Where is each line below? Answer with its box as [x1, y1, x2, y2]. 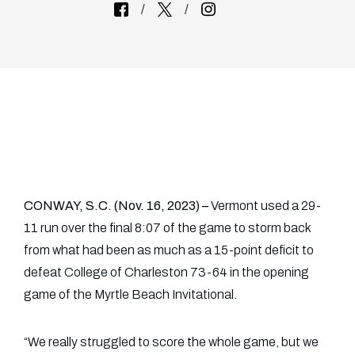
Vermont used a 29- [211, 199, 321, 212]
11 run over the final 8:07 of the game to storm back [24, 221, 311, 235]
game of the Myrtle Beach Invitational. [24, 288, 237, 301]
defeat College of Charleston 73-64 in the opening [24, 265, 309, 279]
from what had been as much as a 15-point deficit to [24, 243, 314, 257]
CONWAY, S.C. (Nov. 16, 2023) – [24, 199, 211, 212]
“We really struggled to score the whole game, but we [24, 335, 319, 349]
